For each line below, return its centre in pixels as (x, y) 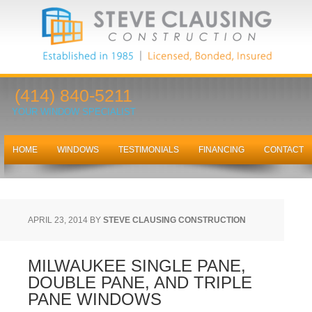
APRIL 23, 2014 (58, 220)
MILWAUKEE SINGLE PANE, (137, 266)
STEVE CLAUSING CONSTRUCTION (174, 220)
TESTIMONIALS (149, 150)
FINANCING (221, 150)
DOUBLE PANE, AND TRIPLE (140, 282)
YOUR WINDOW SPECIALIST (73, 112)
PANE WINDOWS (95, 299)
